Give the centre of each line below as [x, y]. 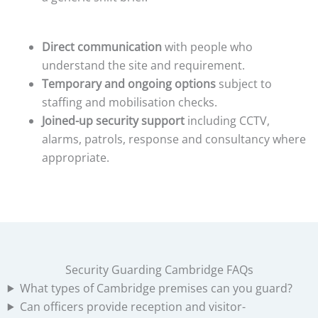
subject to [243, 83]
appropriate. [75, 157]
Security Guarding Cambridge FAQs [159, 269]
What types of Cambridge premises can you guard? [156, 288]
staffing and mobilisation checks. [129, 102]
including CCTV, [227, 120]
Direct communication [102, 46]
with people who [207, 46]
